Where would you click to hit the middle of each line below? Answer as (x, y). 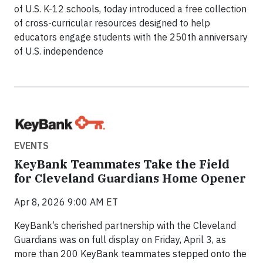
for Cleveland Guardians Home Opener (130, 178)
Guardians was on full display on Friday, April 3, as (120, 239)
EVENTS (31, 145)
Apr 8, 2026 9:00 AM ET (66, 202)
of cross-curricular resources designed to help (112, 23)
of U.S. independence (59, 51)
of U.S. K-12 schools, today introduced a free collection (130, 9)
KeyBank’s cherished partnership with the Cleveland (125, 225)
